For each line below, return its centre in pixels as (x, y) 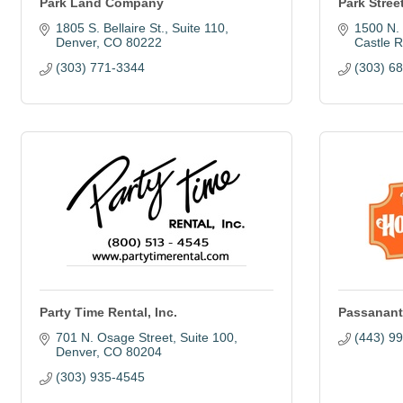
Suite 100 (206, 337)
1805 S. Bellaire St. (110, 28)
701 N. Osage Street (114, 337)
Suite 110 (198, 28)
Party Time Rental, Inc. (108, 312)
